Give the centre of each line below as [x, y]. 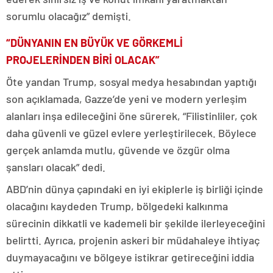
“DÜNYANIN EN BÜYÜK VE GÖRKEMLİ [94, 43]
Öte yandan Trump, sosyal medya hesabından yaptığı [131, 82]
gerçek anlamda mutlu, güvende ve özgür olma [118, 150]
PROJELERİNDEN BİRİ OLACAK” [83, 60]
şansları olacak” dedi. [56, 167]
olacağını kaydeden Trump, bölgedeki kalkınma [117, 206]
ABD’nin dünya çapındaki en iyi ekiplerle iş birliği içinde [135, 189]
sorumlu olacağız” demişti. [69, 16]
